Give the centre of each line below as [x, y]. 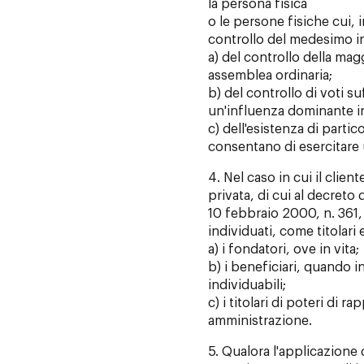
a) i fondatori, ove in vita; [283, 250]
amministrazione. [260, 321]
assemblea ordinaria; [270, 76]
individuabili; [247, 286]
